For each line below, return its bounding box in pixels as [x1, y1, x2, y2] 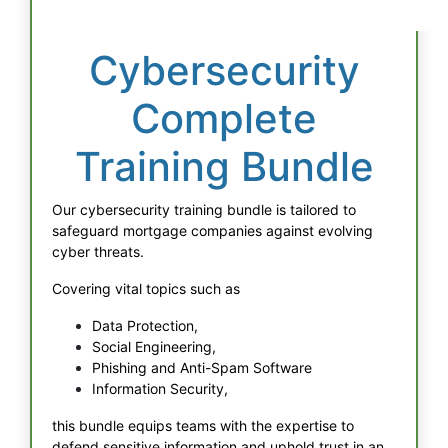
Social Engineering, [92, 338, 216, 355]
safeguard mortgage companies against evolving [52, 222, 373, 239]
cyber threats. [52, 243, 144, 260]
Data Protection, [92, 317, 198, 334]
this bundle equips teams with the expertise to [52, 417, 354, 434]
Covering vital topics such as [52, 280, 240, 297]
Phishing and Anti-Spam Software [92, 359, 312, 376]
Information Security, [92, 380, 228, 397]
